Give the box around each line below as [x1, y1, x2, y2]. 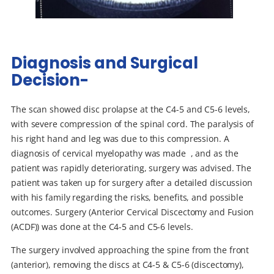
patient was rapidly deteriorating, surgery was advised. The [11, 161, 252, 174]
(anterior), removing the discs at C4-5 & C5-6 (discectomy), [11, 258, 245, 270]
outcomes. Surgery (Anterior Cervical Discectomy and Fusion [11, 206, 254, 218]
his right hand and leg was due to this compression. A [11, 132, 229, 144]
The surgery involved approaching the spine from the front [11, 243, 250, 256]
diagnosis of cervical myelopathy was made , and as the [11, 147, 239, 159]
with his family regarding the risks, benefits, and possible [11, 191, 244, 203]
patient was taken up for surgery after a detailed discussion [11, 176, 253, 188]
